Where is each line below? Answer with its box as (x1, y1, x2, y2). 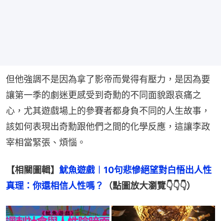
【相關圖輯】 (6, 164, 59, 175)
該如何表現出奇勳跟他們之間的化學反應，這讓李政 (6, 121, 210, 132)
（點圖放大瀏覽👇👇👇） (104, 180, 195, 191)
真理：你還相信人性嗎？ (6, 180, 104, 191)
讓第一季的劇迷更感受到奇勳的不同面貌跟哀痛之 (6, 89, 201, 100)
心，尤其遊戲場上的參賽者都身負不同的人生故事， (6, 105, 210, 116)
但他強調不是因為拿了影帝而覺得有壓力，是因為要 (6, 74, 210, 84)
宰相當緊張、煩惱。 (6, 137, 86, 147)
